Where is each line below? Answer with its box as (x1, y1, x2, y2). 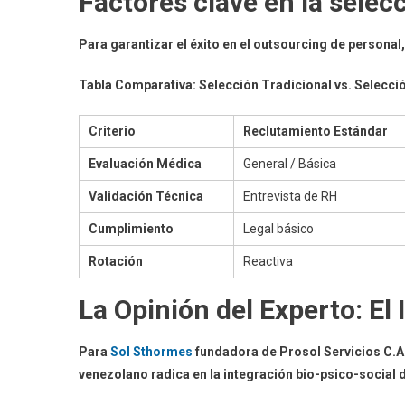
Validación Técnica (89, 188, 203, 203)
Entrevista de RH (243, 188, 337, 203)
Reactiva (243, 253, 293, 268)
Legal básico (243, 221, 314, 236)
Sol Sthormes (110, 344, 193, 359)
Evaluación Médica (89, 155, 202, 171)
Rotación (89, 253, 143, 268)
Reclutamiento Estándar (243, 123, 388, 138)
